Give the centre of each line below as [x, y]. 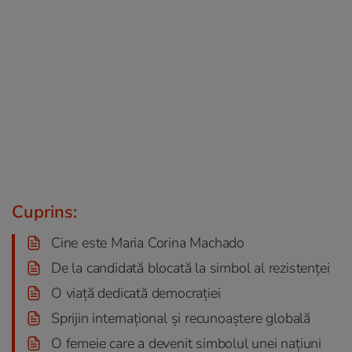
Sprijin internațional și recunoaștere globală [181, 318]
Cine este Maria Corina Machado [148, 242]
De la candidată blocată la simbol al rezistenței [191, 268]
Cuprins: [44, 212]
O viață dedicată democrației [136, 293]
